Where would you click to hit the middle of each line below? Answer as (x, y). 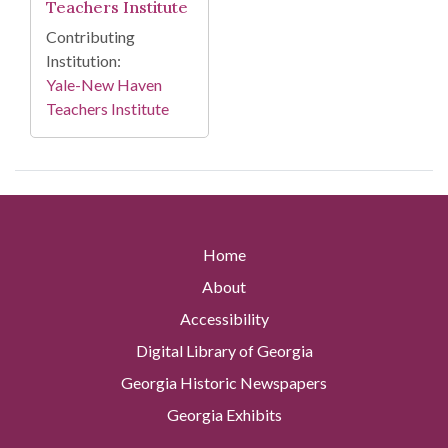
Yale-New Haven (104, 85)
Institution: (83, 61)
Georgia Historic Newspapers (224, 383)
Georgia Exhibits (224, 415)
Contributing (90, 37)
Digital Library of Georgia (224, 351)
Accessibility (224, 319)
